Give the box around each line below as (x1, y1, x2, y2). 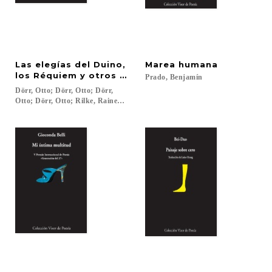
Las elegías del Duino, (15, 59, 126, 69)
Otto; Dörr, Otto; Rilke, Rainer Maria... (15, 97, 149, 105)
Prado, (145, 73, 168, 81)
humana (178, 59, 218, 69)
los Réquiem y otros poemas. (15, 70, 163, 80)
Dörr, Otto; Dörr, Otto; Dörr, (15, 86, 115, 95)
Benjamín (169, 73, 203, 81)
